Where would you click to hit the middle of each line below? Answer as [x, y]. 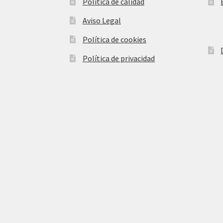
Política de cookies [114, 39]
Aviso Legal [102, 20]
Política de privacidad [118, 58]
